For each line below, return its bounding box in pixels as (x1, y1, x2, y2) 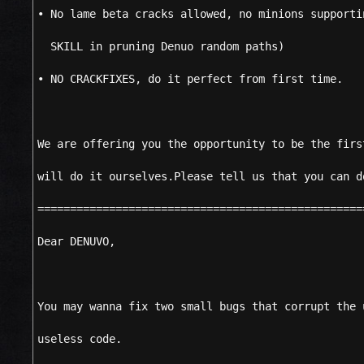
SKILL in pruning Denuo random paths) (37, 40, 284, 53)
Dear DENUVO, (37, 235, 115, 248)
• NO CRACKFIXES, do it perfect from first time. (37, 72, 343, 85)
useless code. (37, 332, 122, 345)
